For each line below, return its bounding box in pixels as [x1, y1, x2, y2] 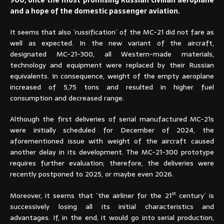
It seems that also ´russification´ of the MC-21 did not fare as [10, 26, 214, 38]
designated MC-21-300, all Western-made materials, [10, 48, 214, 60]
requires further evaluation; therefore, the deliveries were [10, 157, 214, 169]
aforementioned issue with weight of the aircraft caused [10, 135, 214, 147]
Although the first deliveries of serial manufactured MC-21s [10, 113, 214, 125]
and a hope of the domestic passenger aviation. [10, 5, 180, 17]
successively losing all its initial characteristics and [10, 200, 214, 212]
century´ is [175, 189, 214, 201]
